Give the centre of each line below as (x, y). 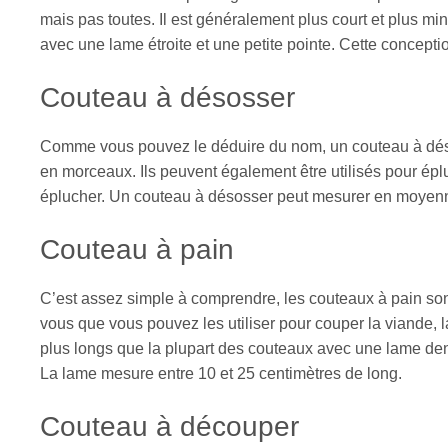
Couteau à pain (137, 250)
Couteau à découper (169, 427)
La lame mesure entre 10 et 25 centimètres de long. (221, 374)
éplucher (70, 197)
